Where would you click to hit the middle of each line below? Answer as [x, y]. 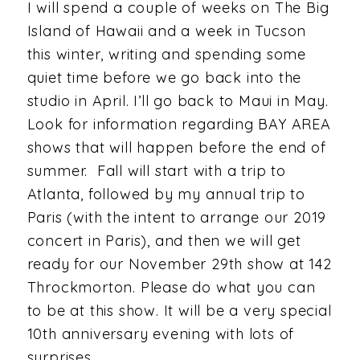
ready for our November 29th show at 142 [179, 264]
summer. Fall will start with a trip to [156, 171]
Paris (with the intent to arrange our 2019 [177, 218]
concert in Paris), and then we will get [164, 241]
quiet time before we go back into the [164, 78]
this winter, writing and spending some [166, 55]
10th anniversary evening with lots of [161, 334]
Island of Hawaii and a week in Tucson [167, 31]
